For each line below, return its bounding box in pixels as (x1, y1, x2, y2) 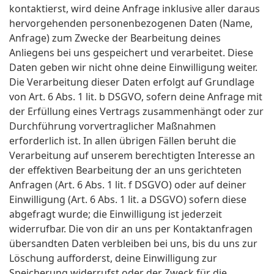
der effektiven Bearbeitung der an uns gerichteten (9, 163, 242, 177)
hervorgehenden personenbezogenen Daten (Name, (9, 17, 253, 31)
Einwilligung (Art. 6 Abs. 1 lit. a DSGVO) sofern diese (9, 193, 246, 207)
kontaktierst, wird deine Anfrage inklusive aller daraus (9, 2, 260, 16)
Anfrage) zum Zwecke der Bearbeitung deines (9, 31, 221, 45)
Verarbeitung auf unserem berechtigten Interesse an (9, 149, 255, 163)
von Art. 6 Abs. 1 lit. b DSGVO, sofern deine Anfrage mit (9, 90, 262, 104)
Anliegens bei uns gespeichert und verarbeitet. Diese (9, 46, 253, 60)
